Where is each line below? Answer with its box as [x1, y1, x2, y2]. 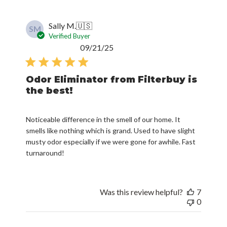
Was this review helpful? [99, 186, 183, 197]
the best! [26, 85, 73, 96]
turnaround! [26, 148, 65, 157]
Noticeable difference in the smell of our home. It [26, 115, 181, 124]
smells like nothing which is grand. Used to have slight [26, 126, 196, 135]
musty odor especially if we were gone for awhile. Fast [26, 137, 196, 146]
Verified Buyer [49, 31, 91, 40]
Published [113, 42, 147, 52]
